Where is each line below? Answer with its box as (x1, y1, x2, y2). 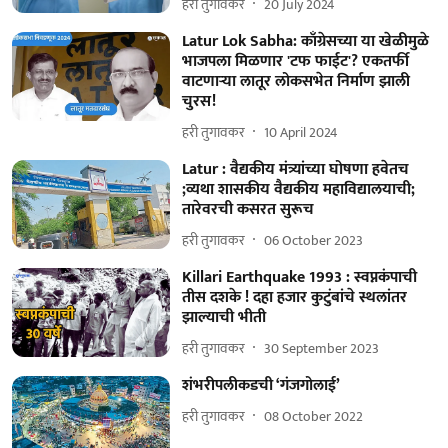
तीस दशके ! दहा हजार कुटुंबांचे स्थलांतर (181, 284, 407, 311)
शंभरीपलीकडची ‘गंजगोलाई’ (181, 372, 340, 399)
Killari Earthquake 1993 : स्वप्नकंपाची (181, 264, 417, 291)
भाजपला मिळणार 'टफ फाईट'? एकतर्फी (181, 48, 409, 75)
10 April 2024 (263, 120, 338, 144)
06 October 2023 (263, 228, 363, 252)
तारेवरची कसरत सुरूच (181, 196, 314, 223)
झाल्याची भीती (181, 304, 266, 331)
